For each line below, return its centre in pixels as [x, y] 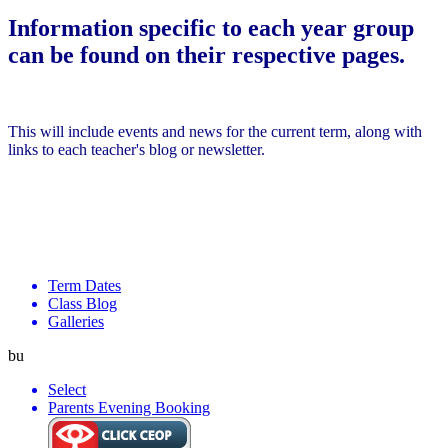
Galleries [76, 321]
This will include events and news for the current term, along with [215, 131]
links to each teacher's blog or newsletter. [136, 149]
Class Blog [82, 303]
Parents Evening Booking [129, 407]
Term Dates [84, 285]
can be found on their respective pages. [206, 55]
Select [67, 389]
